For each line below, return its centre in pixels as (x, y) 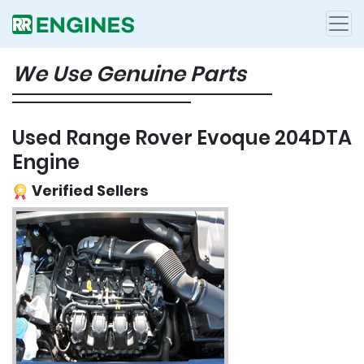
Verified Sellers (89, 190)
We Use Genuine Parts (129, 74)
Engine (46, 162)
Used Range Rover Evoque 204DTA (182, 137)
